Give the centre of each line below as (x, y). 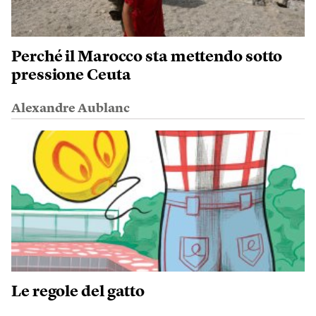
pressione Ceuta (71, 75)
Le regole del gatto (78, 292)
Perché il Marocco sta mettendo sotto (147, 57)
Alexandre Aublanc (71, 108)
